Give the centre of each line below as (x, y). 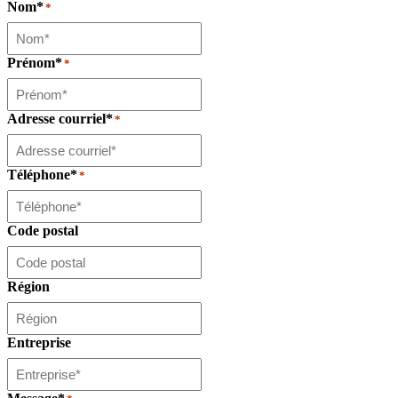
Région (28, 287)
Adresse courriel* (60, 119)
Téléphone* (42, 175)
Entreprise (39, 343)
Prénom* (35, 63)
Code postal (43, 231)
